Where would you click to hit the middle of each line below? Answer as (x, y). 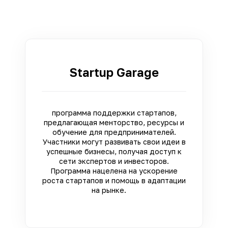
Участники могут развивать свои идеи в (114, 141)
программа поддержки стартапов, (114, 112)
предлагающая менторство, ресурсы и (114, 122)
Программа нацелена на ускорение (114, 170)
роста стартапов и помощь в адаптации (114, 180)
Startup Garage (114, 72)
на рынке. (114, 190)
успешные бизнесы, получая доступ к (114, 151)
